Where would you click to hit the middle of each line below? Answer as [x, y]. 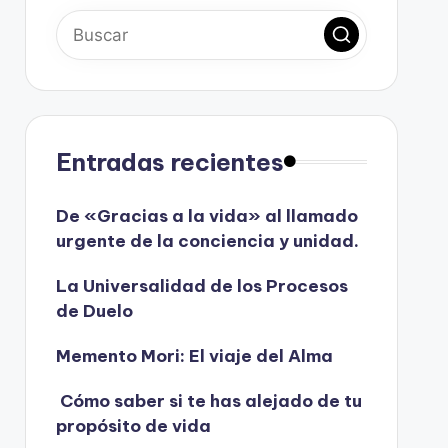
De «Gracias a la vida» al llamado [206, 215]
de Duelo [94, 310]
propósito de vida [133, 425]
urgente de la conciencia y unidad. [207, 240]
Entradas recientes [169, 161]
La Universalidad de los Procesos [201, 285]
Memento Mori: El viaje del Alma [194, 355]
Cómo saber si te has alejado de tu [208, 400]
